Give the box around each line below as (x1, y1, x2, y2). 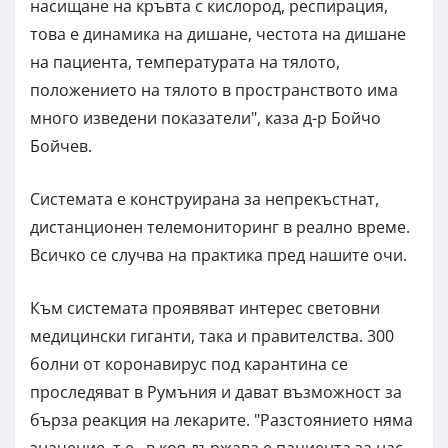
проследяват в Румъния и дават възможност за (30, 380, 402, 403)
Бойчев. (30, 134, 92, 157)
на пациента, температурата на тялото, (30, 50, 340, 73)
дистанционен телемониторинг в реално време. (30, 215, 410, 238)
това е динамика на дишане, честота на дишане (30, 22, 406, 45)
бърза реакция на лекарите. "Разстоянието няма (30, 408, 413, 431)
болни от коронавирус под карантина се (30, 352, 348, 375)
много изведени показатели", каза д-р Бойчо (30, 106, 381, 129)
